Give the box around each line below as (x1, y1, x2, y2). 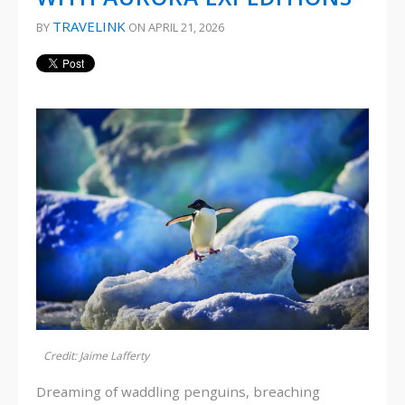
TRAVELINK (52, 16, 126, 35)
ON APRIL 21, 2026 (126, 18, 224, 35)
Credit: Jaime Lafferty (43, 348, 149, 364)
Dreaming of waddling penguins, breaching (36, 381, 320, 400)
